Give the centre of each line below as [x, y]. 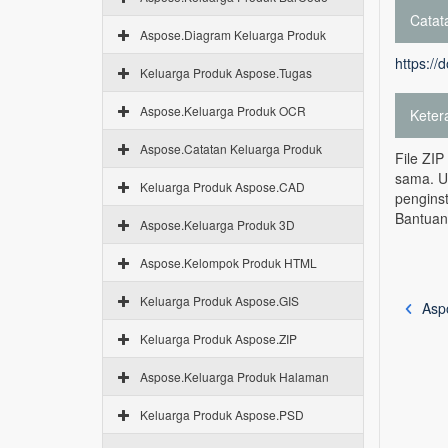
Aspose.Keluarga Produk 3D [217, 224]
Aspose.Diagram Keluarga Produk [233, 34]
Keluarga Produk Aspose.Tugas [226, 72]
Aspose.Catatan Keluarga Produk [231, 148]
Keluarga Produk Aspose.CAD [222, 186]
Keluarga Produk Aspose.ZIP [218, 338]
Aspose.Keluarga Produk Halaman [234, 376]
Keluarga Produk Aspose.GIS [219, 300]
